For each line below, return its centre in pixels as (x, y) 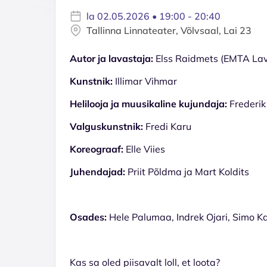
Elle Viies (144, 149)
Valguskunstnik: (106, 126)
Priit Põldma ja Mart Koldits (187, 171)
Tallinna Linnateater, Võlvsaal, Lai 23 (169, 30)
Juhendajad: (97, 171)
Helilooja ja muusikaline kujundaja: (148, 103)
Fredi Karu (167, 126)
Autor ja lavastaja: (111, 58)
